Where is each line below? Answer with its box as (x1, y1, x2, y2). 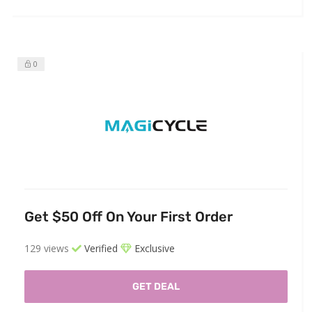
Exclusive (132, 242, 175, 256)
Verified (81, 242, 118, 256)
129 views (24, 242, 69, 256)
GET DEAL (132, 281, 180, 293)
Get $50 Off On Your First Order (24, 208, 233, 226)
